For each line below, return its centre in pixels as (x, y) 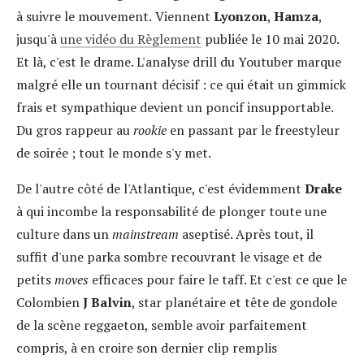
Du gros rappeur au (75, 130)
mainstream (145, 234)
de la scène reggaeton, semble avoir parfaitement (162, 325)
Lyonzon (240, 16)
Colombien (50, 302)
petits (35, 279)
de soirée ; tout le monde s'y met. (115, 152)
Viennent (184, 16)
